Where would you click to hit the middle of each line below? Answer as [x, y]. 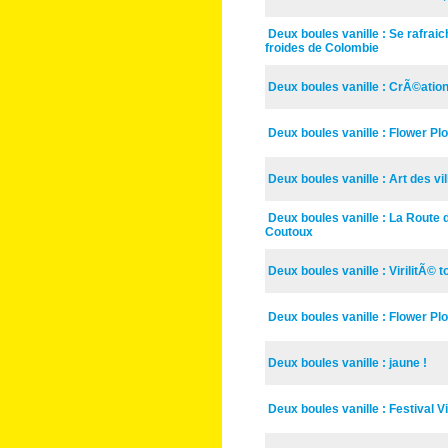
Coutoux [291, 232]
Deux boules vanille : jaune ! [348, 363]
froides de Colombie [324, 48]
